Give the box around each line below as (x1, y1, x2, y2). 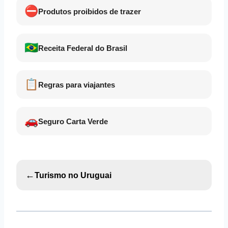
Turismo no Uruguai (35, 170, 111, 180)
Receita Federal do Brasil (38, 43, 127, 52)
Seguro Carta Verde (38, 117, 108, 126)
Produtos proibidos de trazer (38, 7, 141, 16)
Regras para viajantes (38, 80, 115, 89)
